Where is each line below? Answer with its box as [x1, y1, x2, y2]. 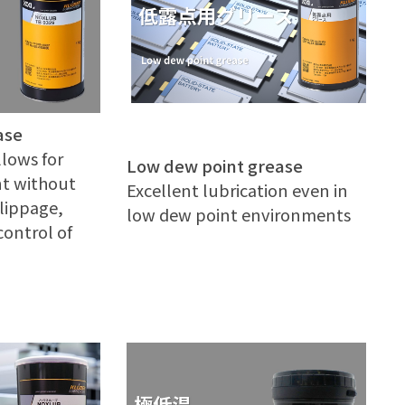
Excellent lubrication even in [127, 177, 349, 202]
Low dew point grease [127, 153, 304, 177]
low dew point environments [127, 202, 352, 226]
